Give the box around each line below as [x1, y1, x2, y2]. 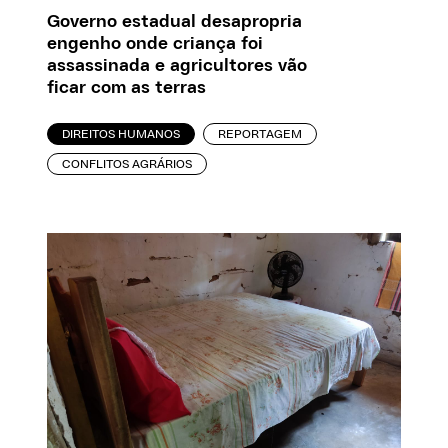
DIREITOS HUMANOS [62, 127, 181, 140]
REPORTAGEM [218, 127, 303, 140]
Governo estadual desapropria [47, 12, 303, 31]
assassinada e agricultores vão [47, 56, 308, 75]
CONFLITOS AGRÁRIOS [62, 157, 193, 170]
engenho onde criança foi [47, 34, 264, 53]
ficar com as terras [47, 78, 207, 97]
